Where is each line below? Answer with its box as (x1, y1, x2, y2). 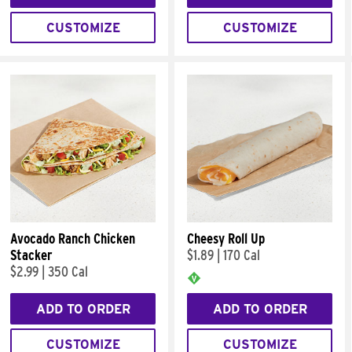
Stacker (10, 247, 53, 263)
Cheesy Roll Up (187, 230, 265, 247)
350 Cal (48, 263, 88, 280)
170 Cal (223, 247, 260, 263)
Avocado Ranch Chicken (10, 230, 135, 247)
